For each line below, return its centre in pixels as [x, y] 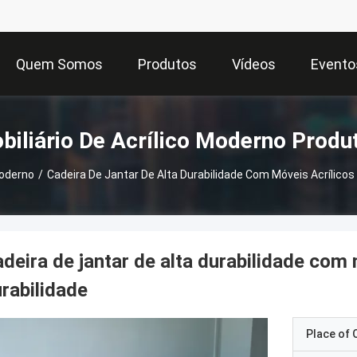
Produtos [167, 65]
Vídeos [254, 65]
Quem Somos [59, 65]
